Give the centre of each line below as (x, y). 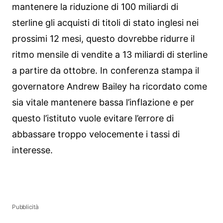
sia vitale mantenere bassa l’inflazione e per (103, 102)
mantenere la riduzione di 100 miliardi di (95, 6)
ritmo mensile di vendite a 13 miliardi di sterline (110, 54)
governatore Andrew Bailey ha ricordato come (110, 86)
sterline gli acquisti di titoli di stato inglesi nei (105, 22)
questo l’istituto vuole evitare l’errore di (93, 118)
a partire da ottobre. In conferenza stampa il (106, 70)
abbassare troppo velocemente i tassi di (96, 134)
